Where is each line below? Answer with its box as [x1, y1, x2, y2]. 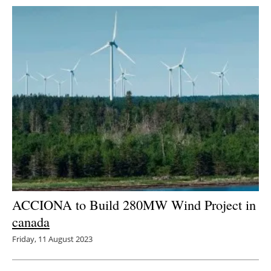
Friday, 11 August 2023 [12, 233, 93, 244]
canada [12, 212, 50, 230]
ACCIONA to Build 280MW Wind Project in [12, 195, 256, 214]
